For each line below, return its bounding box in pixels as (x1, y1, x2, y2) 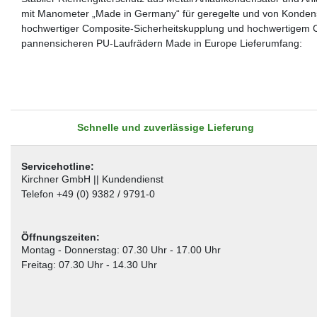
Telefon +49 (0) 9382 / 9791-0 (21, 188, 155, 200)
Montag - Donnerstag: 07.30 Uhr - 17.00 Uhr (21, 243, 221, 255)
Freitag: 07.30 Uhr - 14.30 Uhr (21, 258, 157, 270)
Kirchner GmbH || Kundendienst (21, 173, 163, 185)
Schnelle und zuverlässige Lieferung (76, 121, 254, 133)
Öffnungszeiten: (21, 231, 100, 243)
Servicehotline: (21, 160, 94, 172)
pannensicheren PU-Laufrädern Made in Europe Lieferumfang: (21, 37, 302, 49)
